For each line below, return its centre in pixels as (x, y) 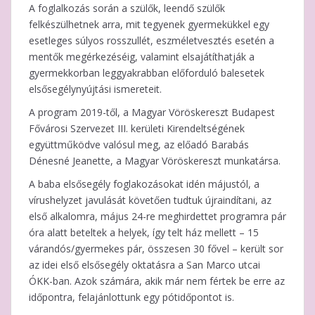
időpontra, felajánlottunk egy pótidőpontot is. (131, 297)
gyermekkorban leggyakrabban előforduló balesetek (147, 72)
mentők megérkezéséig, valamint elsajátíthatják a (142, 56)
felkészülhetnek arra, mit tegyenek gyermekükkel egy (149, 24)
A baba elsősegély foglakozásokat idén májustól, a (144, 184)
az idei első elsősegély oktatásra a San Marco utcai (144, 264)
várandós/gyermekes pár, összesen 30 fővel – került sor (156, 248)
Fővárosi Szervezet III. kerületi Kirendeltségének (137, 128)
